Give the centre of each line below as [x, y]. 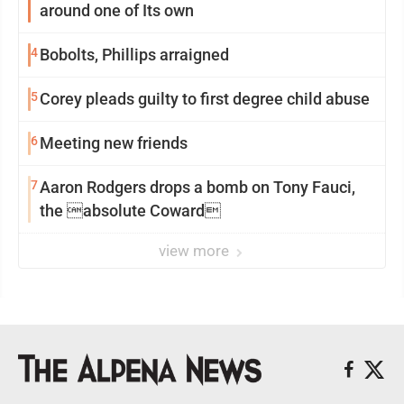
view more [196, 251]
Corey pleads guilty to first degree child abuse [205, 99]
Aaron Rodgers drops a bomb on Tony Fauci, [197, 188]
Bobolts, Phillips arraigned [134, 55]
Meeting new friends [114, 143]
